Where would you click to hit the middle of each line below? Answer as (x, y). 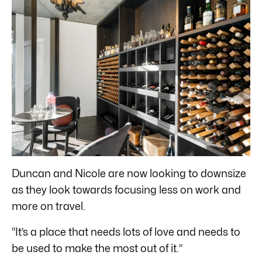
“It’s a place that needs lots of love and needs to (126, 232)
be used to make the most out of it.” (97, 248)
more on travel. (49, 206)
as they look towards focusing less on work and (126, 189)
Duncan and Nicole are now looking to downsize (129, 173)
